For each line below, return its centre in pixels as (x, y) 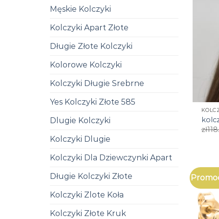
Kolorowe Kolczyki (86, 65)
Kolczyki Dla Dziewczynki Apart (111, 157)
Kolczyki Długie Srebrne (97, 83)
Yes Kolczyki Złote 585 (93, 102)
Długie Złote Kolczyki (91, 46)
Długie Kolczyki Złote (91, 176)
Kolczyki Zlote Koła (87, 195)
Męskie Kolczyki (80, 9)
